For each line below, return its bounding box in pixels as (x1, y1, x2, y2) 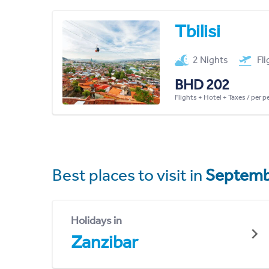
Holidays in (71, 213, 122, 227)
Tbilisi (174, 20, 220, 42)
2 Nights (193, 53, 229, 65)
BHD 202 (174, 76, 229, 93)
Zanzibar (71, 231, 138, 253)
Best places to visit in (52, 165, 205, 185)
